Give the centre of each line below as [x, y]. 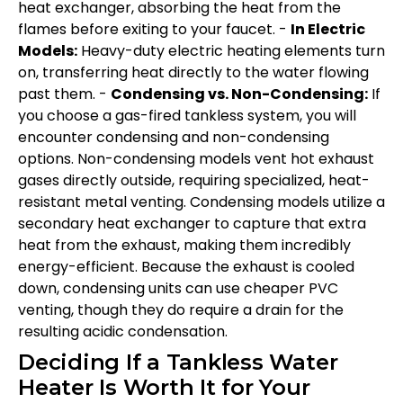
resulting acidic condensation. [123, 331]
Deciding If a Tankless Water [178, 362]
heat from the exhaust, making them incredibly [184, 245]
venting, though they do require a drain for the [181, 309]
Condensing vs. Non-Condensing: [239, 94]
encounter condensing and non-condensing [174, 137]
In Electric [328, 29]
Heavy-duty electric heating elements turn [231, 50]
